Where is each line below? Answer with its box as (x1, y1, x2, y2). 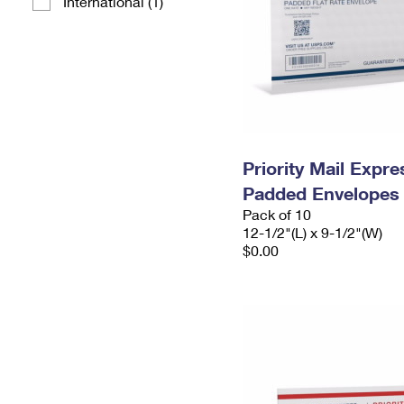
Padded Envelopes (243, 182, 399, 204)
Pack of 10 (243, 206, 311, 223)
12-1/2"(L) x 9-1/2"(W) (243, 224, 382, 241)
